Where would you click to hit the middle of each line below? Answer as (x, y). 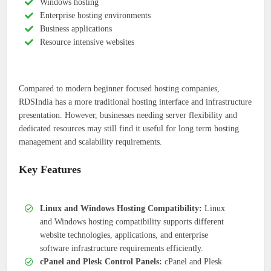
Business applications (76, 29)
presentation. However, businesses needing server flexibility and (128, 116)
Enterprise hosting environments (96, 16)
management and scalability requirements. (91, 142)
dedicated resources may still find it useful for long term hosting (129, 129)
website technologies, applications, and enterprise (124, 235)
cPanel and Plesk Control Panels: (101, 262)
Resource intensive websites (87, 42)
